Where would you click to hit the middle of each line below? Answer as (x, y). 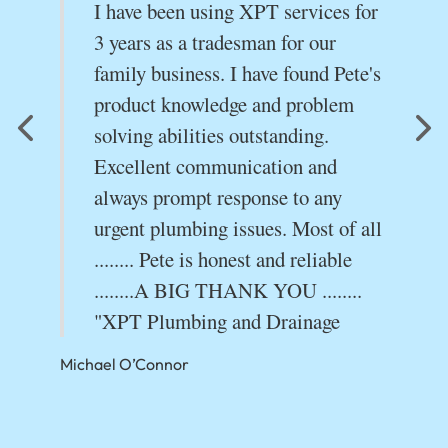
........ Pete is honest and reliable (223, 259)
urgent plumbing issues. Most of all (238, 228)
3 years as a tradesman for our (215, 42)
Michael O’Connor (124, 364)
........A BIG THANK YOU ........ (228, 290)
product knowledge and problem (224, 104)
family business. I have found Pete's (237, 73)
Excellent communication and (215, 166)
